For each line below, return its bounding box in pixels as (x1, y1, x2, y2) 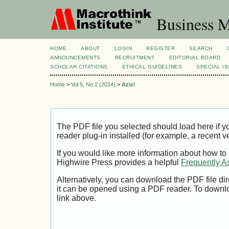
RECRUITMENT (114, 55, 155, 60)
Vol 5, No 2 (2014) (71, 81, 116, 88)
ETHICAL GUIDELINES (122, 64, 182, 70)
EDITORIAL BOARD (169, 55, 221, 60)
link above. (57, 193, 96, 202)
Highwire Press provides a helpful (57, 158, 181, 167)
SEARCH (189, 45, 213, 51)
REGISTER (146, 45, 175, 51)
